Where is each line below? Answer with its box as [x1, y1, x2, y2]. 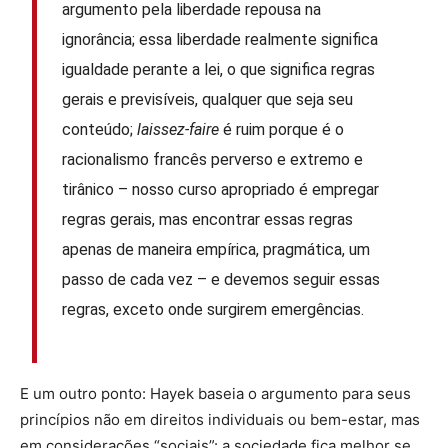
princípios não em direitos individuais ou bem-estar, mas [20, 410, 420, 430]
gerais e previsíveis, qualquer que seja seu [62, 89, 354, 109]
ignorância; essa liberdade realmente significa [62, 29, 379, 49]
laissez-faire [137, 119, 220, 139]
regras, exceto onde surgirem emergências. [62, 299, 365, 319]
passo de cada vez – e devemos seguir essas [62, 269, 381, 289]
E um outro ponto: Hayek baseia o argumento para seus [20, 384, 411, 404]
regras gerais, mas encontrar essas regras [62, 209, 354, 229]
